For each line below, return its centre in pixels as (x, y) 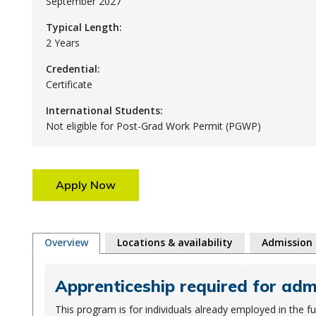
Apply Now (85, 185)
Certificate (69, 84)
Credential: (73, 69)
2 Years (62, 43)
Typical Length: (84, 27)
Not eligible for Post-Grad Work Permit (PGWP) (153, 126)
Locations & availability (175, 242)
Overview (66, 242)
